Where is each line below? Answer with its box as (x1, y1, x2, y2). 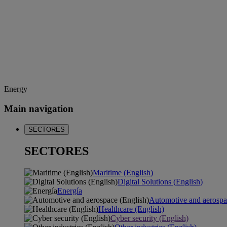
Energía (57, 186, 82, 196)
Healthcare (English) (98, 205, 164, 214)
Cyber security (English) (110, 214, 188, 223)
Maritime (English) (93, 168, 153, 177)
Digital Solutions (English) (118, 177, 203, 186)
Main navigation (4, 103, 73, 114)
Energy (4, 85, 27, 94)
